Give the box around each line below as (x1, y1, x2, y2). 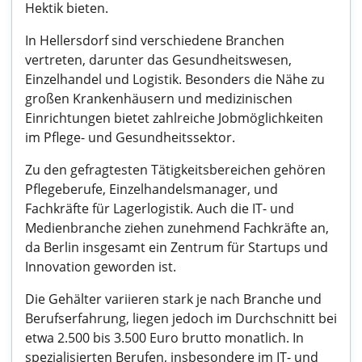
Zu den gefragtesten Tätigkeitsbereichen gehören (25, 161, 326, 179)
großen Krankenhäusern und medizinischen (25, 90, 293, 107)
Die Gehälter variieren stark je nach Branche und (25, 290, 322, 308)
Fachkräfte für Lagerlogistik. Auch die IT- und (25, 200, 294, 217)
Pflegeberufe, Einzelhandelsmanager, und (25, 180, 278, 198)
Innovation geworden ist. (25, 258, 176, 276)
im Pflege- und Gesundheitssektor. (25, 128, 235, 146)
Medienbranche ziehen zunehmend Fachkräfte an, (25, 219, 329, 237)
